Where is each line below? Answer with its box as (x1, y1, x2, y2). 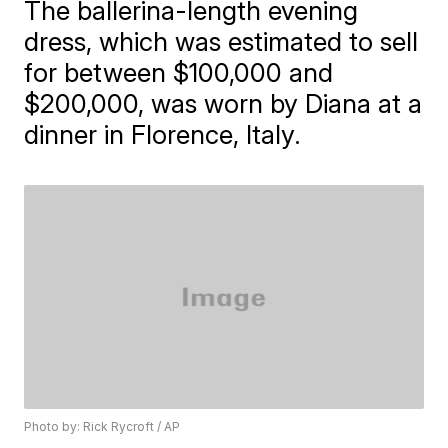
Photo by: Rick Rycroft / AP (24, 419, 181, 435)
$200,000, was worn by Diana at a (24, 88, 423, 119)
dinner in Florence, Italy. (24, 119, 302, 150)
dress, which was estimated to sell (24, 26, 419, 57)
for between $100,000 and (24, 57, 334, 88)
